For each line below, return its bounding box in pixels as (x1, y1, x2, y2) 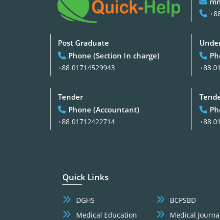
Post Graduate (58, 37, 109, 48)
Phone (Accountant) (68, 104, 139, 114)
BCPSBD (169, 195, 196, 205)
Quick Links (62, 171, 109, 183)
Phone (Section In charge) (68, 50, 160, 60)
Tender (58, 91, 83, 102)
